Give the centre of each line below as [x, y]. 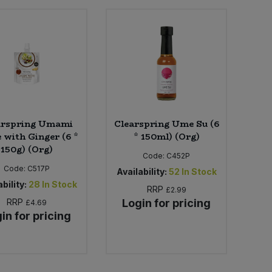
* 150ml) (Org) [166, 136]
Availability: [141, 171]
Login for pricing [167, 203]
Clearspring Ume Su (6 [166, 124]
